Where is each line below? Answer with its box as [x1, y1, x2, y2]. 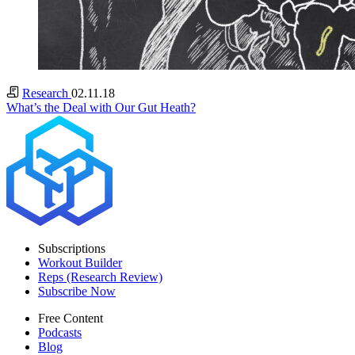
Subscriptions [38, 241, 105, 255]
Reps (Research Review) [38, 269, 162, 284]
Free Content [38, 311, 103, 325]
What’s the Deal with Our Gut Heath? [6, 100, 196, 114]
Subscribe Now [38, 284, 116, 298]
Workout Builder [38, 255, 122, 269]
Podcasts [38, 325, 82, 339]
